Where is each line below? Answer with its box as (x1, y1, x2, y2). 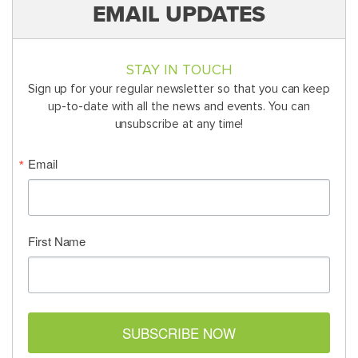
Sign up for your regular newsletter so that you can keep (27, 83, 331, 96)
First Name (27, 233, 86, 250)
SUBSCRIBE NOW (122, 323, 236, 344)
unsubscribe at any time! (114, 118, 244, 131)
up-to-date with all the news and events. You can (48, 101, 310, 113)
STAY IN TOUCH (125, 63, 233, 78)
